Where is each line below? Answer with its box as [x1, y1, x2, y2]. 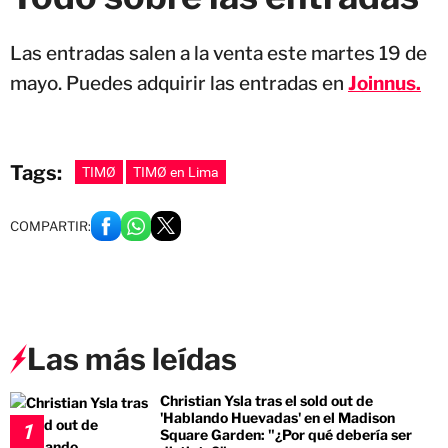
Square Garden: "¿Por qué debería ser [160, 425, 412, 443]
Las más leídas [27, 340, 237, 377]
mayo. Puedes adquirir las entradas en [10, 71, 344, 95]
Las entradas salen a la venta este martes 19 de [10, 41, 427, 65]
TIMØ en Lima [133, 163, 219, 180]
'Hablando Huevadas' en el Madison [160, 408, 395, 426]
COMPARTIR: [10, 217, 91, 234]
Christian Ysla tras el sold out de [160, 391, 373, 409]
